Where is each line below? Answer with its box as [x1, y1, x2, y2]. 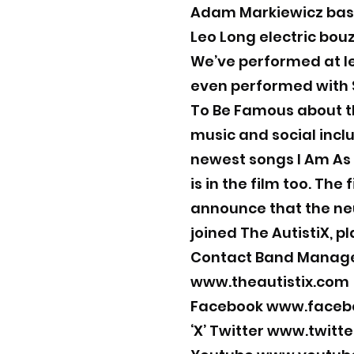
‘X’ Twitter [190, 320, 267, 341]
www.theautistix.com [190, 271, 349, 292]
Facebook [190, 296, 266, 316]
